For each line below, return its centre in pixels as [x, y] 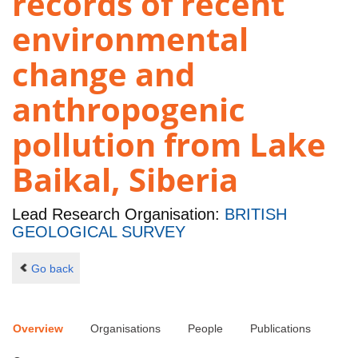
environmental [130, 39]
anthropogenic [129, 109]
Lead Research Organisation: [118, 215]
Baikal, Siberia [125, 180]
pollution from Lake [169, 145]
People [205, 329]
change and [103, 74]
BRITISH [256, 215]
